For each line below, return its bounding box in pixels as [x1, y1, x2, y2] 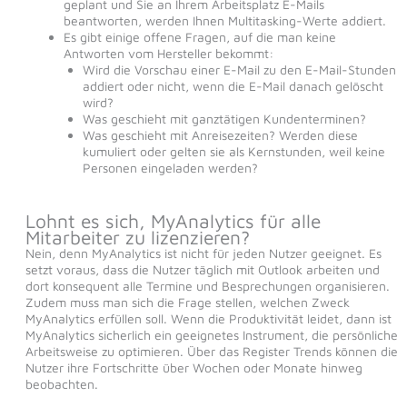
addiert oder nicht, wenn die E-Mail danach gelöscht [82, 78, 383, 94]
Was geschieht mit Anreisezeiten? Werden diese [82, 127, 358, 144]
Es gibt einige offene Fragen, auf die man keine [63, 29, 336, 45]
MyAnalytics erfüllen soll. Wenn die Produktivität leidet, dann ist [25, 311, 392, 327]
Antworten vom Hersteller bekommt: [63, 45, 273, 62]
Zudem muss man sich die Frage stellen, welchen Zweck [25, 294, 350, 311]
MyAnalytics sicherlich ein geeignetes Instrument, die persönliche [25, 327, 398, 343]
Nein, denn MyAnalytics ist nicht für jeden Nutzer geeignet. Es [25, 245, 382, 262]
